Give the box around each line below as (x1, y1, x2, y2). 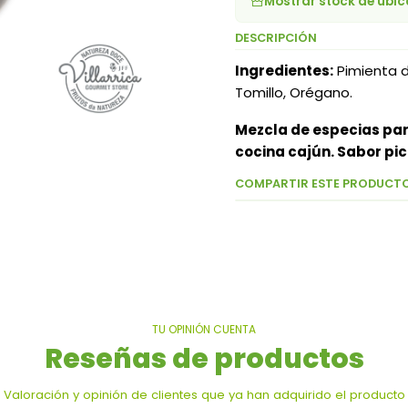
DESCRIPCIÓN (234, 30, 317, 46)
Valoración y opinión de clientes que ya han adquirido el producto (3, 386, 405, 404)
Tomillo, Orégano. (234, 83, 352, 103)
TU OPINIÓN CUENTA (152, 321, 256, 337)
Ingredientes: (234, 61, 333, 81)
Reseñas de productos (44, 339, 364, 378)
